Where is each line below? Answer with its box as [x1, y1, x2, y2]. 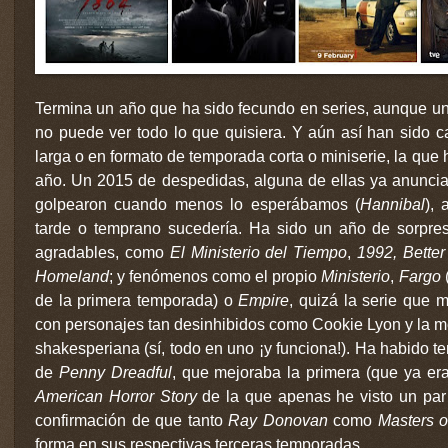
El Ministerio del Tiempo [169, 243, 348, 261]
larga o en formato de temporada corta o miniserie [35, 147, 387, 165]
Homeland [35, 267, 109, 285]
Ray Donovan [228, 411, 328, 429]
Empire [238, 291, 290, 309]
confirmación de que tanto [35, 411, 229, 429]
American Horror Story [35, 387, 197, 405]
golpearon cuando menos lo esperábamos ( [35, 195, 360, 213]
